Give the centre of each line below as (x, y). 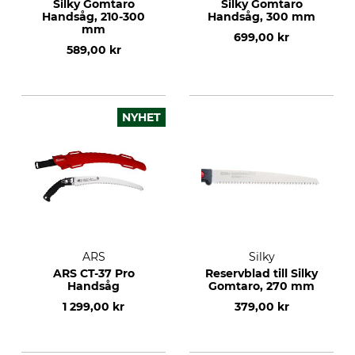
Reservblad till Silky (261, 273)
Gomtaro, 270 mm (261, 286)
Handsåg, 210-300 (94, 17)
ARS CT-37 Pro (94, 273)
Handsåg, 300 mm (261, 17)
